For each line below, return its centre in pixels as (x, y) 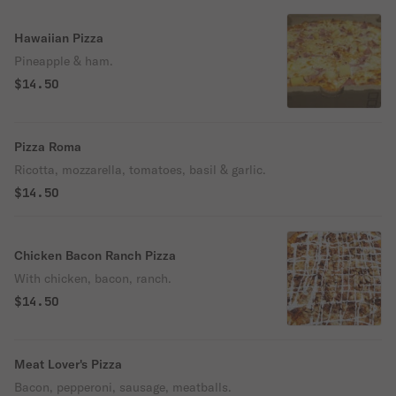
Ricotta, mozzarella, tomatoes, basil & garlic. (140, 170)
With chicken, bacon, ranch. (93, 278)
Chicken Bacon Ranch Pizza (95, 255)
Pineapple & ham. (64, 61)
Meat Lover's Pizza (68, 364)
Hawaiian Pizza (59, 38)
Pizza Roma (48, 147)
